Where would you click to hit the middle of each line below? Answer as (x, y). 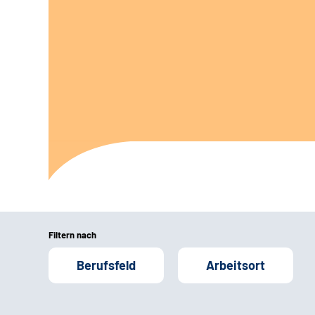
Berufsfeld (106, 265)
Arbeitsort (236, 265)
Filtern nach (72, 234)
